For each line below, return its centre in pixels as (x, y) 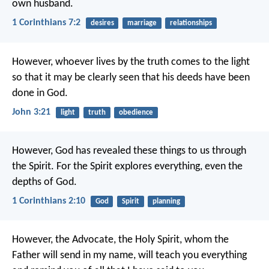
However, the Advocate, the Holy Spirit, (97, 240)
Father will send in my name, (74, 256)
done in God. (40, 93)
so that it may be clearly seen (76, 77)
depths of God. (44, 182)
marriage (142, 23)
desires (102, 23)
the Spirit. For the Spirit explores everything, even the (127, 166)
